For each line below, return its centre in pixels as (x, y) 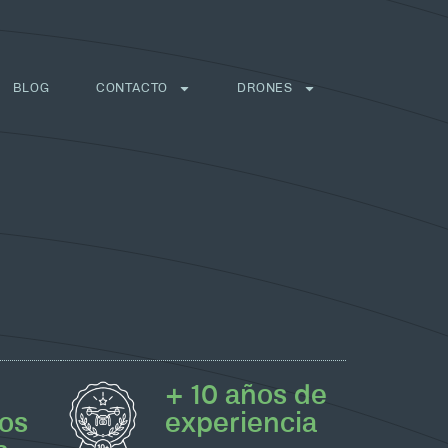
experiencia (241, 423)
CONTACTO (132, 87)
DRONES (265, 87)
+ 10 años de (246, 395)
